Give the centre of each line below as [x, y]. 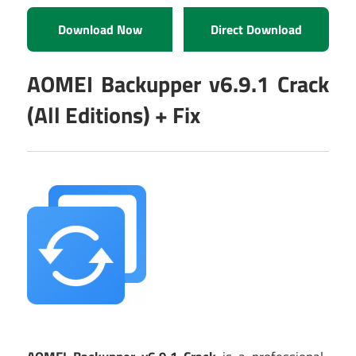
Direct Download [256, 30]
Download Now [100, 30]
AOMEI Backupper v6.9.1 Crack [178, 84]
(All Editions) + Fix [114, 115]
